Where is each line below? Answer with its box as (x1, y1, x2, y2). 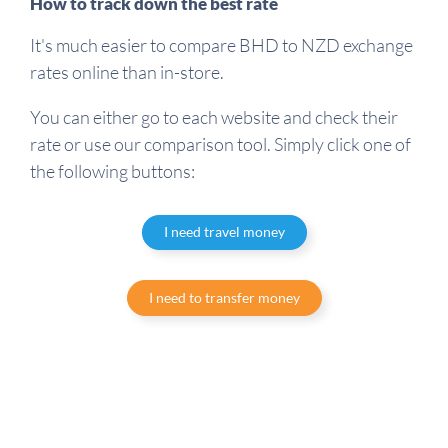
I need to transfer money (148, 288, 300, 306)
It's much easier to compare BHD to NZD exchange (30, 33, 413, 56)
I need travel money (163, 223, 285, 241)
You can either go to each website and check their (30, 105, 398, 128)
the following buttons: (30, 159, 195, 182)
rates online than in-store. (30, 60, 224, 83)
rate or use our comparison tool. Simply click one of (30, 132, 411, 155)
